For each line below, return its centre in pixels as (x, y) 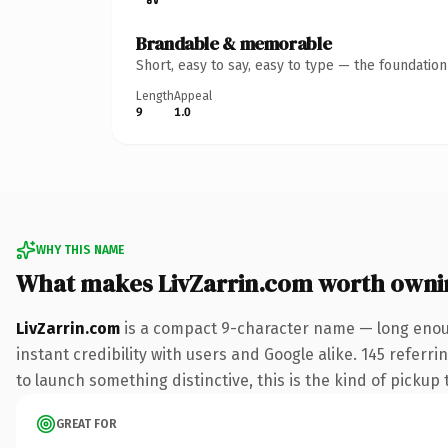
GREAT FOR (86, 423)
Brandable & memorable (234, 43)
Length (155, 95)
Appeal (193, 95)
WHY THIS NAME (80, 249)
